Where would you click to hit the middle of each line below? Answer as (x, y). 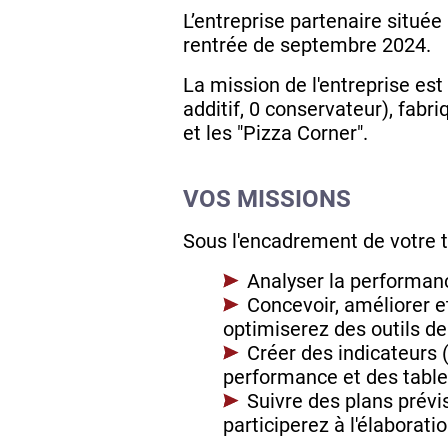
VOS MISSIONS (267, 199)
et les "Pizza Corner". (275, 133)
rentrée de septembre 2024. (307, 45)
